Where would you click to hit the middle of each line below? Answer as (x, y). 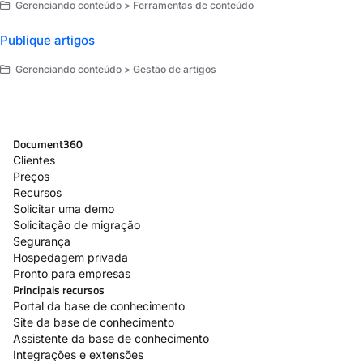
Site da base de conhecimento (94, 322)
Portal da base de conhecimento (99, 305)
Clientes (34, 160)
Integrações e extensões (78, 354)
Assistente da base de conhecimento (111, 338)
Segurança (42, 241)
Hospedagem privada (70, 257)
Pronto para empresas (72, 273)
